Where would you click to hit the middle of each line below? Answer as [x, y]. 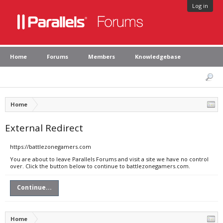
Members [102, 56]
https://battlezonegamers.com [51, 147]
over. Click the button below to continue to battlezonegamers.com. [100, 166]
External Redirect [44, 128]
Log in [200, 6]
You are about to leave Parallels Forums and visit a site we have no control [109, 159]
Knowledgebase [158, 56]
